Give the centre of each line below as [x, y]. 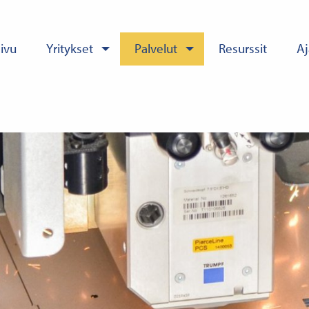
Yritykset [70, 49]
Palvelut [156, 49]
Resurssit [243, 49]
